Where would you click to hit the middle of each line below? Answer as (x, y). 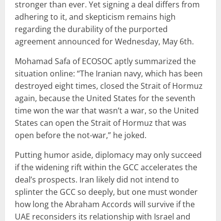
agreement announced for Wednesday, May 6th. (104, 41)
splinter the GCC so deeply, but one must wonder (106, 192)
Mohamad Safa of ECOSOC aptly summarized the (105, 61)
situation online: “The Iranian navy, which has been (109, 73)
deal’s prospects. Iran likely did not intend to (97, 179)
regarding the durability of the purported (91, 29)
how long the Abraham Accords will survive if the (105, 204)
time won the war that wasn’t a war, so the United (107, 110)
